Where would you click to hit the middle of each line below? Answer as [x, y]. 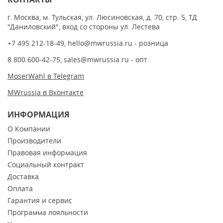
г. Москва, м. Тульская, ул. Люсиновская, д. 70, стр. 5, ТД [102, 17]
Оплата [20, 189]
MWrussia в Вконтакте [46, 93]
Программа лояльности [48, 213]
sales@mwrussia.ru [96, 60]
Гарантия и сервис [40, 201]
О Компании [29, 129]
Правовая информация [47, 153]
